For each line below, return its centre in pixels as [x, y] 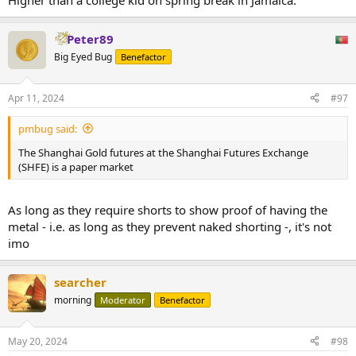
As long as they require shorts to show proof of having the [168, 210]
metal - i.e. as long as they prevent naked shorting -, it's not [170, 227]
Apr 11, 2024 [36, 98]
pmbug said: [48, 128]
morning [73, 300]
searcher [80, 282]
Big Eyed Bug [83, 57]
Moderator [123, 300]
